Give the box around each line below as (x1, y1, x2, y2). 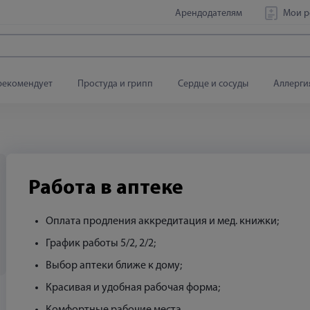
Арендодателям (175, 8, 242, 19)
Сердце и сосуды (178, 79, 248, 89)
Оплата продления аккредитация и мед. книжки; (46, 216, 279, 227)
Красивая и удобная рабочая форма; (46, 282, 220, 293)
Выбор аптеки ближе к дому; (46, 260, 182, 271)
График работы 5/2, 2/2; (46, 238, 156, 249)
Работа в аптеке (28, 178, 183, 199)
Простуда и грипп (77, 79, 153, 89)
